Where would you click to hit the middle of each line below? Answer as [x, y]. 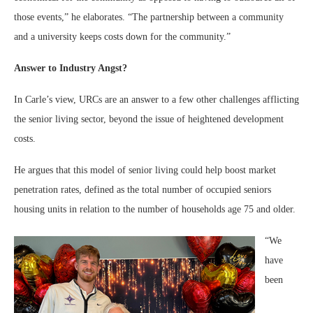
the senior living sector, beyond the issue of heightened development [149, 119]
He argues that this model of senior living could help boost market [145, 170]
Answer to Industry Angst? [71, 68]
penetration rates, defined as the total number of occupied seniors [143, 190]
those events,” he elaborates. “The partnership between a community [149, 17]
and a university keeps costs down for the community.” [136, 37]
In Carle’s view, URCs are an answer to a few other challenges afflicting [156, 100]
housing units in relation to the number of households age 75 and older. [155, 209]
